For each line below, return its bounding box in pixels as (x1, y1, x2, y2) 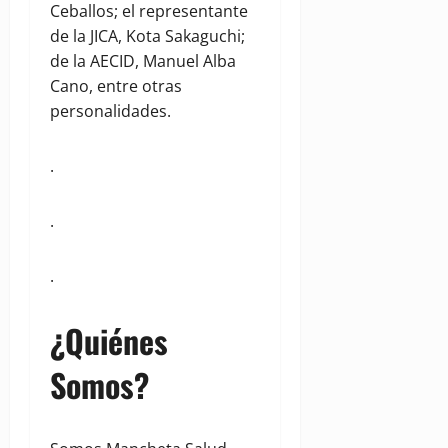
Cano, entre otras (50, 75, 182, 98)
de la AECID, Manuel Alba (50, 50, 236, 73)
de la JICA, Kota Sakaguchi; (50, 25, 245, 48)
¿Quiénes (50, 317, 168, 365)
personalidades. (50, 100, 171, 123)
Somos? (50, 361, 149, 409)
